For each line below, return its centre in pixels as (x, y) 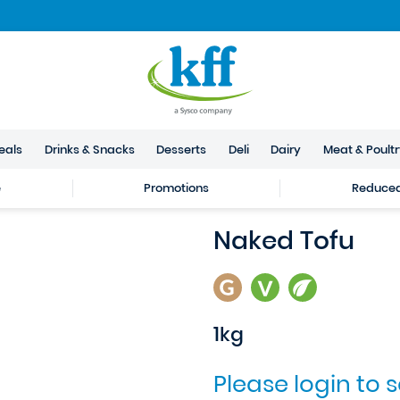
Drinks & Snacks (89, 149)
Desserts (182, 149)
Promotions (176, 188)
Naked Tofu (284, 241)
